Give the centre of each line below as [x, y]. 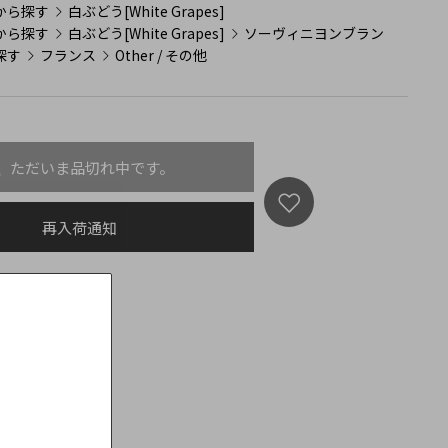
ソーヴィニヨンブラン [314, 32]
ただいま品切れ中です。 [92, 167]
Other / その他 [161, 54]
